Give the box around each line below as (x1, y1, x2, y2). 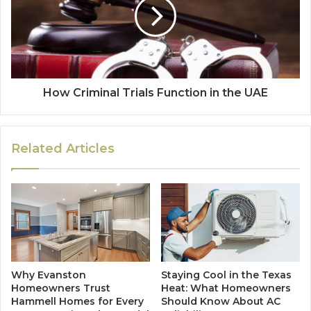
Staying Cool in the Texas (161, 269, 292, 282)
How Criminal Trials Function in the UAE (43, 86, 268, 100)
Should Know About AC (161, 295, 280, 308)
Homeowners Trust (11, 282, 110, 295)
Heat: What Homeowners (161, 282, 291, 295)
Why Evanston (11, 269, 86, 282)
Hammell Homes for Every (11, 295, 144, 308)
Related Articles (11, 141, 115, 157)
